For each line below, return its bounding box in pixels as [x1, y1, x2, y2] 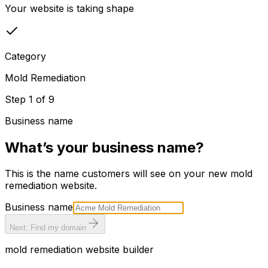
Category [5, 50, 46, 62]
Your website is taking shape [5, 2, 134, 14]
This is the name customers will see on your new [5, 167, 227, 180]
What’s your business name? [5, 138, 204, 156]
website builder [83, 243, 154, 256]
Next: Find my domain [10, 223, 86, 233]
